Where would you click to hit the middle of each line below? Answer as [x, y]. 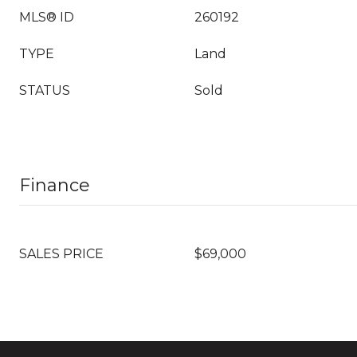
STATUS [45, 90]
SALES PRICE [61, 254]
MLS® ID [47, 17]
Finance [55, 185]
